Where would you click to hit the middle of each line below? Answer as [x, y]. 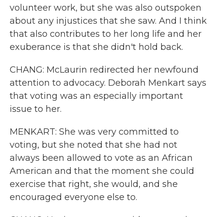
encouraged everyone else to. [73, 197]
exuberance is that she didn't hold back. [96, 47]
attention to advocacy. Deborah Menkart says [108, 83]
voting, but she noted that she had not [93, 145]
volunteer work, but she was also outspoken [106, 8]
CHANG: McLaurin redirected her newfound [104, 70]
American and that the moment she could [102, 171]
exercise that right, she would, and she [94, 184]
